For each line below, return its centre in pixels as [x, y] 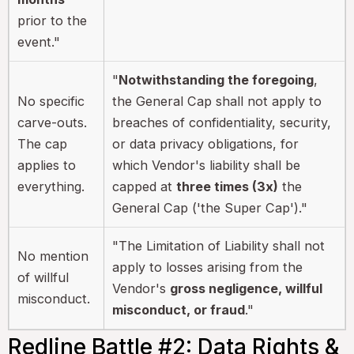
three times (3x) [228, 186]
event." [39, 41]
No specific [51, 101]
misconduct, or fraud [179, 309]
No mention [53, 256]
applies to [47, 165]
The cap [43, 143]
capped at [145, 186]
